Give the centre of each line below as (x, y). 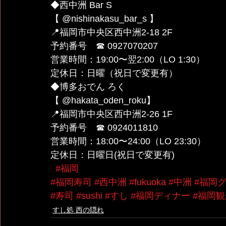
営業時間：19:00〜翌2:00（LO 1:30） (128, 60)
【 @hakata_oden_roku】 (103, 100)
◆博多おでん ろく (89, 87)
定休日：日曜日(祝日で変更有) (112, 155)
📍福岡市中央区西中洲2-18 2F (111, 32)
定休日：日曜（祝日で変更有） (114, 73)
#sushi (89, 196)
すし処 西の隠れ (78, 210)
